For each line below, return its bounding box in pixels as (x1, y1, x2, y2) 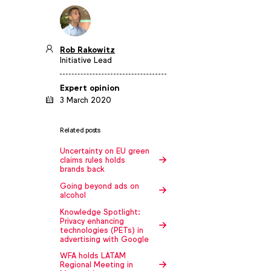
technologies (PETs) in (60, 224, 144, 236)
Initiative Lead (60, 54, 113, 66)
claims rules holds (60, 154, 126, 166)
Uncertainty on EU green (60, 145, 150, 157)
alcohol (60, 189, 87, 201)
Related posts (60, 125, 100, 135)
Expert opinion (60, 82, 120, 94)
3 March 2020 (60, 94, 112, 106)
